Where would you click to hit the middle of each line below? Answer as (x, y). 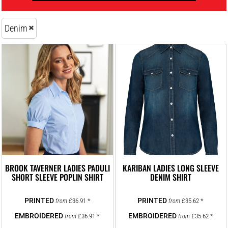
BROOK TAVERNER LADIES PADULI (57, 168)
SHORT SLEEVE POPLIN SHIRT (57, 177)
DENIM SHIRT (170, 177)
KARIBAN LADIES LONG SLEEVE (170, 168)
